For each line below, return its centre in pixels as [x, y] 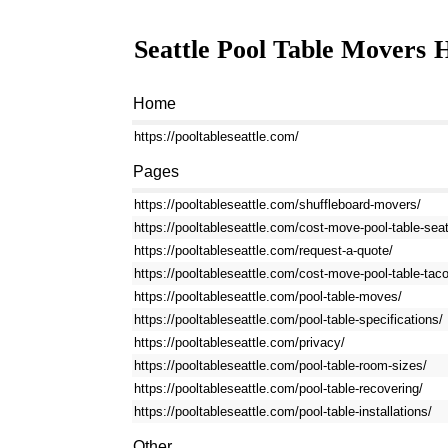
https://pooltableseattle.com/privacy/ [240, 342]
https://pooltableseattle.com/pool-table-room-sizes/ [281, 365]
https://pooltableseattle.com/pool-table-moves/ [268, 296]
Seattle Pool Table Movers [280, 49]
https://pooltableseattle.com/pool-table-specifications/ [289, 319]
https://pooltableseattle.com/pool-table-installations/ [283, 411]
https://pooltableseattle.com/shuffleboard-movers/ [278, 204]
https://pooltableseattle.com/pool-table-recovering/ [279, 388]
